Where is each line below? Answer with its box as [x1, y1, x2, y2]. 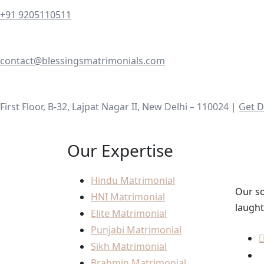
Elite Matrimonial [91, 207, 167, 220]
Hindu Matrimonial [91, 174, 175, 187]
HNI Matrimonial [91, 190, 165, 204]
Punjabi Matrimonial [91, 223, 181, 237]
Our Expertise [67, 139, 173, 162]
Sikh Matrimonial [91, 240, 167, 253]
